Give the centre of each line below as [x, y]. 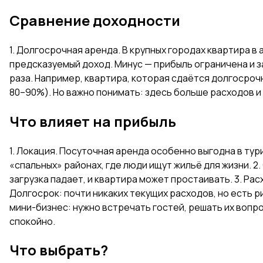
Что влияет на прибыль [93, 121]
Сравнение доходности [95, 20]
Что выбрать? [59, 250]
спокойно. [32, 221]
